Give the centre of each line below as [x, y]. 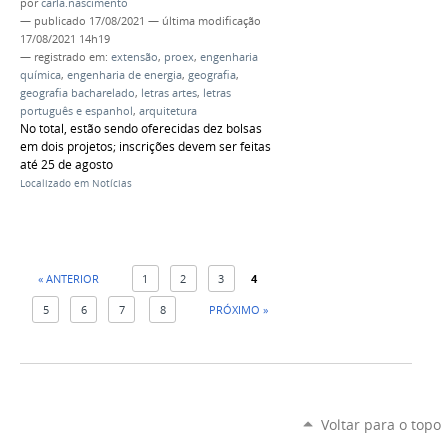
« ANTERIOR [68, 278]
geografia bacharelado [77, 92]
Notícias [112, 183]
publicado [60, 20]
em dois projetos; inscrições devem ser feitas [145, 146]
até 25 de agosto [66, 164]
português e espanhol [76, 110]
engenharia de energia [124, 74]
